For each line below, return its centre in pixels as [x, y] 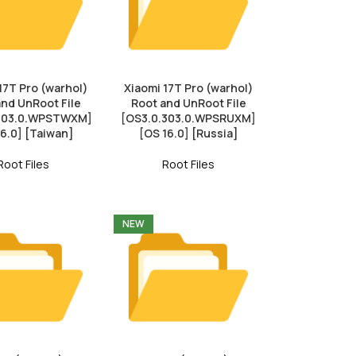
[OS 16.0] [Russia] [188, 133]
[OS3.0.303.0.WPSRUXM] [189, 118]
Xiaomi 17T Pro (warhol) [188, 87]
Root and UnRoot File [188, 103]
